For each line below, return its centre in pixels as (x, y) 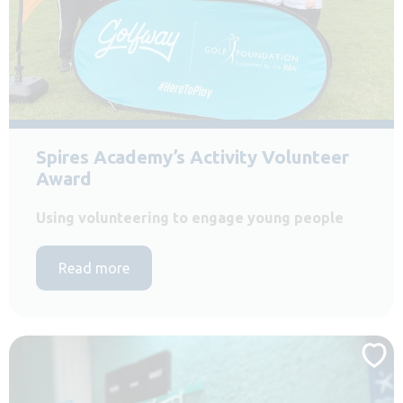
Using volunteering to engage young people (190, 218)
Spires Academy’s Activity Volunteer (193, 157)
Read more (94, 269)
